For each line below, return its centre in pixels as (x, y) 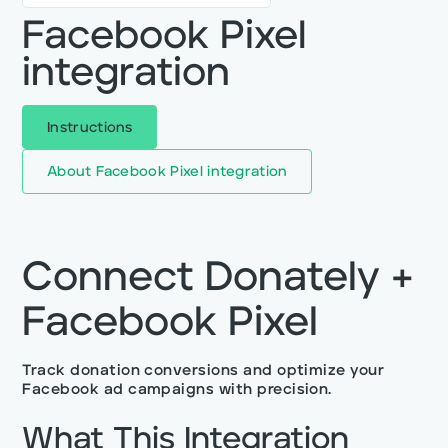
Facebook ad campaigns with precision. (177, 391)
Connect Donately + (218, 279)
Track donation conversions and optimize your (203, 372)
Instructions (90, 127)
